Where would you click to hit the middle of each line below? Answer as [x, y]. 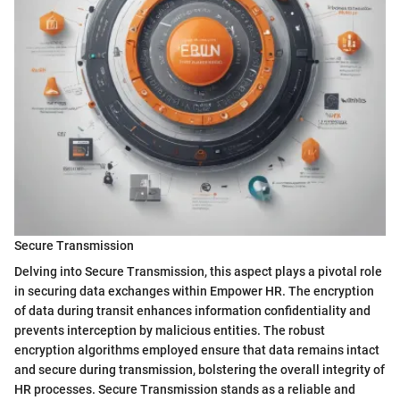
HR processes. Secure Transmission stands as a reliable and [185, 390]
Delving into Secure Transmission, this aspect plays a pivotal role [198, 272]
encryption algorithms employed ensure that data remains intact [197, 350]
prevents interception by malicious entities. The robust [170, 331]
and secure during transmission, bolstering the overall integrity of [200, 370]
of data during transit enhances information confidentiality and [192, 311]
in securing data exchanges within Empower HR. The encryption [194, 292]
